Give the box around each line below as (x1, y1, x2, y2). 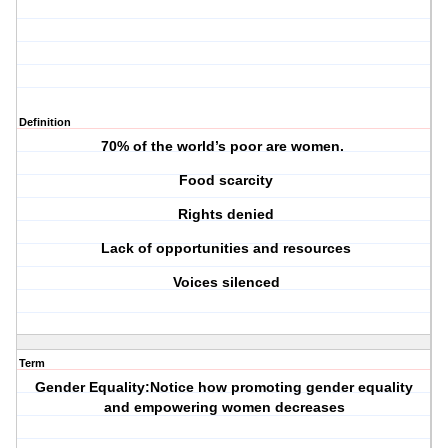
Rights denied (174, 206, 275, 223)
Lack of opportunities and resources (97, 240, 352, 257)
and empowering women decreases (103, 399, 345, 416)
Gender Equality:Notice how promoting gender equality (35, 379, 414, 396)
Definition (19, 116, 71, 129)
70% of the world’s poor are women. (100, 138, 348, 155)
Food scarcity (175, 172, 274, 189)
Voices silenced (168, 274, 280, 291)
